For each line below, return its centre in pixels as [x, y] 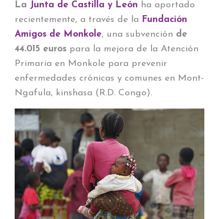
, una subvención [139, 34]
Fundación [164, 20]
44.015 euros [41, 49]
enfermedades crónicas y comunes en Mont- [109, 78]
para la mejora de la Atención [132, 49]
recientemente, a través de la [78, 20]
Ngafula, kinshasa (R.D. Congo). [83, 93]
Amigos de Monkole [58, 34]
